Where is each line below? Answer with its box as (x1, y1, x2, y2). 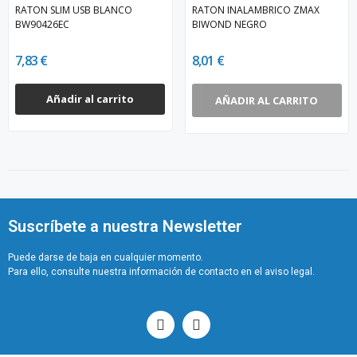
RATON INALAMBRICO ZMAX (191, 2, 320, 17)
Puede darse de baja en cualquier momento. (8, 252, 203, 264)
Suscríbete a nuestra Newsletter (8, 217, 242, 237)
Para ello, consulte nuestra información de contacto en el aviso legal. (8, 266, 315, 278)
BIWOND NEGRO (191, 17, 267, 31)
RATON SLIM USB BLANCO (15, 2, 133, 17)
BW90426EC (15, 17, 70, 31)
